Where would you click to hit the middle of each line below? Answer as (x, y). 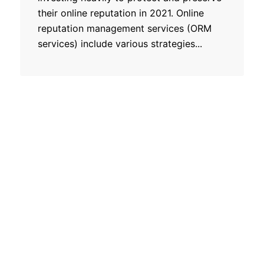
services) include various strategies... (120, 43)
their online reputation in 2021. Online (121, 13)
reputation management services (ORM (125, 28)
